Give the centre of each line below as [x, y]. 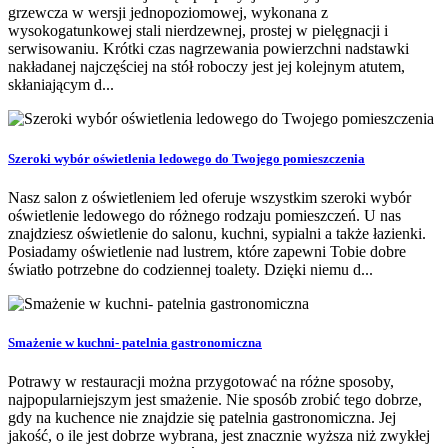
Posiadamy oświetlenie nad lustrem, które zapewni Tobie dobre [207, 251]
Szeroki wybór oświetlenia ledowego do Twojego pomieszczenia [186, 158]
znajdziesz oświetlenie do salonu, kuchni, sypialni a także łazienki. [217, 233]
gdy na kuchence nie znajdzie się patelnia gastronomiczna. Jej [202, 418]
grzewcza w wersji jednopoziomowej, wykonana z [168, 13]
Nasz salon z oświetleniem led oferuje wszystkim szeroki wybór [209, 197]
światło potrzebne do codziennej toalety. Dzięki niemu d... [190, 269]
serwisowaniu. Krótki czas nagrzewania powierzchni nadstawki [208, 49]
